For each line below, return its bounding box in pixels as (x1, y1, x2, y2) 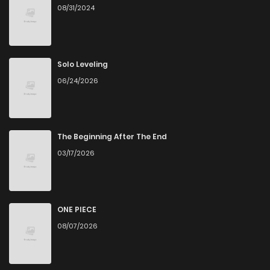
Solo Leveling (57, 58, 108, 69)
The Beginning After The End (57, 131, 167, 142)
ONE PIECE (57, 204, 96, 215)
